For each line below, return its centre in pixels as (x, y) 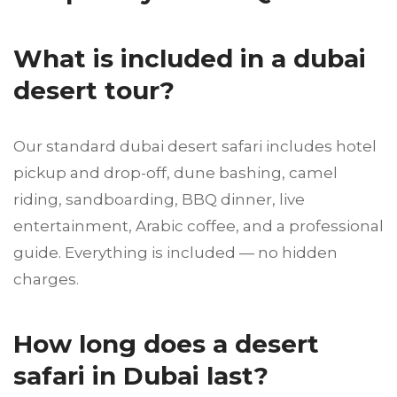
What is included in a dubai (190, 59)
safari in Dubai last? (141, 376)
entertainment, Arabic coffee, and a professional (198, 226)
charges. (46, 280)
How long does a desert (166, 344)
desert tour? (94, 91)
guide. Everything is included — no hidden (175, 253)
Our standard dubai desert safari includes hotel (195, 147)
